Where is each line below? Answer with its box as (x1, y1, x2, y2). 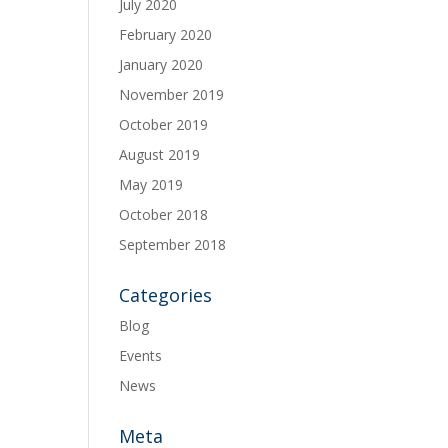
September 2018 (119, 235, 227, 254)
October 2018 (119, 205, 209, 224)
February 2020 (119, 25, 213, 44)
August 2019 (119, 145, 201, 164)
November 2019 (119, 85, 225, 104)
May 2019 (119, 175, 184, 194)
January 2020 (119, 55, 204, 74)
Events (119, 346, 163, 365)
